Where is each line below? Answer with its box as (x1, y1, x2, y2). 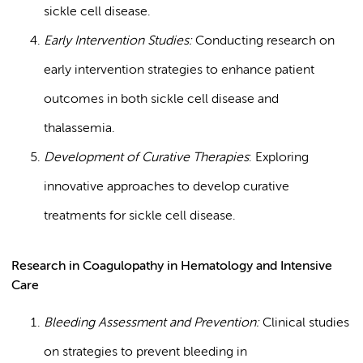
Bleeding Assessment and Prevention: (44, 317, 263, 330)
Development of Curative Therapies (44, 152, 249, 164)
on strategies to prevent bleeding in (44, 346, 247, 359)
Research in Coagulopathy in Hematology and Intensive (11, 260, 332, 273)
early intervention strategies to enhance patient (44, 64, 314, 77)
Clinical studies (263, 317, 349, 330)
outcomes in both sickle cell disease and (44, 93, 279, 106)
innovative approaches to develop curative (44, 181, 289, 194)
